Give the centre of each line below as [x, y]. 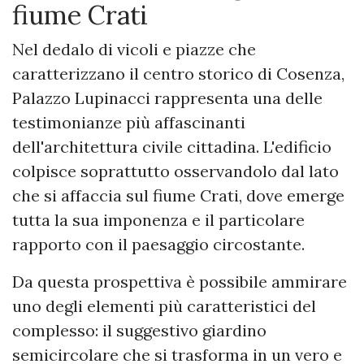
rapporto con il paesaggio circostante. [158, 245]
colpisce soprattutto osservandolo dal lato [175, 171]
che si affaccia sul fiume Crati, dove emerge [178, 196]
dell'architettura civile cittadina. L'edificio [172, 147]
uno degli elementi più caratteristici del [164, 306]
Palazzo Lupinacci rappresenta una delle [167, 98]
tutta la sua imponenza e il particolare [158, 220]
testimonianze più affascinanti [129, 123]
